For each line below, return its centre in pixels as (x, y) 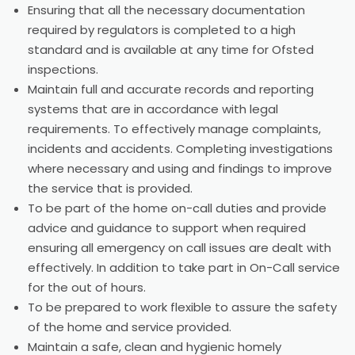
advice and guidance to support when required (167, 228)
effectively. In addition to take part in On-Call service (184, 267)
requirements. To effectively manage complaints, (174, 129)
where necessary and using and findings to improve (180, 168)
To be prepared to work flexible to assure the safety (182, 307)
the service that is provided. (110, 188)
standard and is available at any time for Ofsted (171, 50)
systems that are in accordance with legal (153, 109)
